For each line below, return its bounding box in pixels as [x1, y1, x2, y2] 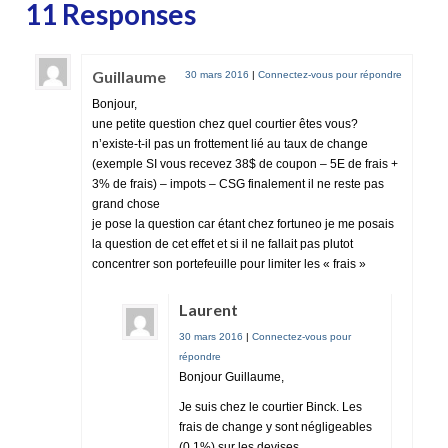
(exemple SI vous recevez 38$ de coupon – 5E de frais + [92, 156, 398, 171]
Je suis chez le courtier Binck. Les [179, 399, 362, 414]
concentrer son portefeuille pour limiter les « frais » [92, 256, 366, 271]
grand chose [92, 196, 160, 211]
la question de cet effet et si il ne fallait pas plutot [92, 236, 353, 251]
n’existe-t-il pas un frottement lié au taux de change [92, 136, 368, 151]
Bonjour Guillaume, [179, 369, 284, 384]
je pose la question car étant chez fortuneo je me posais [92, 216, 394, 231]
